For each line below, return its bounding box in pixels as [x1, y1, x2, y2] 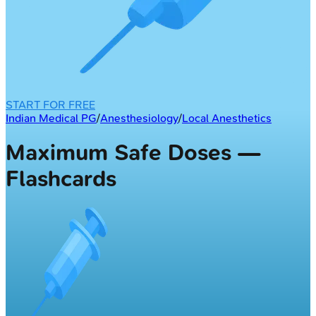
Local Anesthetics [182, 111, 272, 125]
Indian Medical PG [6, 111, 97, 125]
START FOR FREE [6, 97, 95, 111]
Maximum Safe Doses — [6, 140, 260, 166]
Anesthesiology [100, 111, 178, 125]
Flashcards [6, 166, 116, 193]
